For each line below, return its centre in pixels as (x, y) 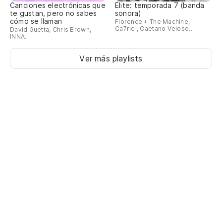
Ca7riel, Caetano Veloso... (155, 29)
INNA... (20, 37)
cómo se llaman (36, 21)
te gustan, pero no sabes (54, 13)
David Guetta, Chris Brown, (51, 30)
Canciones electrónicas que (58, 5)
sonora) (128, 13)
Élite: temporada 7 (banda (160, 5)
